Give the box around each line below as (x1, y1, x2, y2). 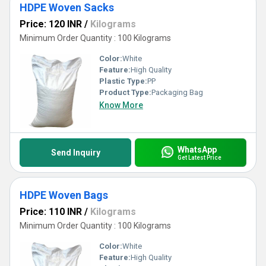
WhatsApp (177, 144, 217, 154)
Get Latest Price (177, 154, 221, 161)
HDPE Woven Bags (20, 189, 108, 201)
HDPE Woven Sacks (20, 1, 114, 14)
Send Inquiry (50, 148, 100, 157)
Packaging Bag (151, 88, 203, 97)
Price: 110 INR (20, 206, 82, 217)
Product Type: (99, 88, 151, 97)
